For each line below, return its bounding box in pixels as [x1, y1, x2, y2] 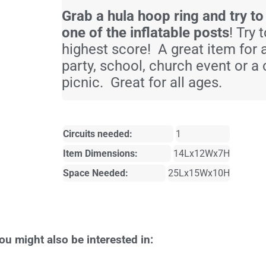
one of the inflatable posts [61, 24, 229, 42]
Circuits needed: [62, 128, 132, 140]
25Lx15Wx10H [167, 167, 230, 179]
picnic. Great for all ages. [61, 74, 222, 91]
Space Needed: [62, 167, 128, 179]
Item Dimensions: [62, 148, 138, 160]
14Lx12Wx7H [173, 148, 230, 160]
